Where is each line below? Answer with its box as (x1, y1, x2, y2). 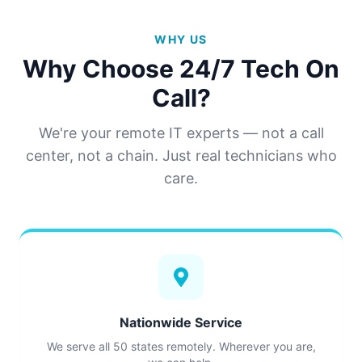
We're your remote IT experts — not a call (38, 124, 324, 141)
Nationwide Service (120, 314, 242, 330)
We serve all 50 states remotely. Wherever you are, (46, 339, 316, 353)
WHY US (154, 32, 208, 46)
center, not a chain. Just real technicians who (25, 147, 337, 164)
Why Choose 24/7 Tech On (23, 54, 339, 83)
